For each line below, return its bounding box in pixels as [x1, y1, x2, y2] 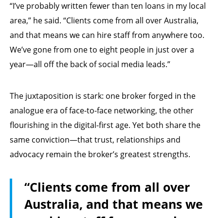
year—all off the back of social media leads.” [10, 58, 170, 70]
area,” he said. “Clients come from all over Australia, [10, 15, 199, 26]
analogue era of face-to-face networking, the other [10, 105, 194, 116]
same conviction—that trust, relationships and [10, 134, 181, 145]
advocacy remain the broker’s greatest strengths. [10, 148, 190, 160]
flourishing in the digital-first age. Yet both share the [10, 119, 200, 130]
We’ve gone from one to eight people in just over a [10, 44, 194, 55]
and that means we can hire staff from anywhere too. [10, 29, 204, 40]
